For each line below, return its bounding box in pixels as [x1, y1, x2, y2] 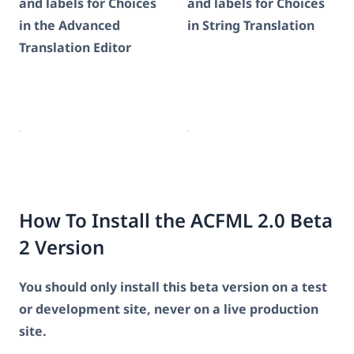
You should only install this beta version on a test [19, 278, 327, 296]
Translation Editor [19, 39, 131, 57]
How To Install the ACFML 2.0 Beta [19, 206, 333, 233]
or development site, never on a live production [19, 300, 318, 318]
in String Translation [186, 17, 314, 35]
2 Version [19, 233, 104, 260]
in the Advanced [19, 17, 120, 35]
